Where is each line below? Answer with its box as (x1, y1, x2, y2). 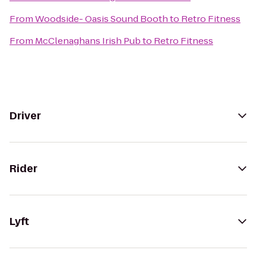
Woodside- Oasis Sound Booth (35, 12, 168, 25)
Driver (9, 109, 41, 123)
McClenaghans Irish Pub (35, 34, 141, 47)
